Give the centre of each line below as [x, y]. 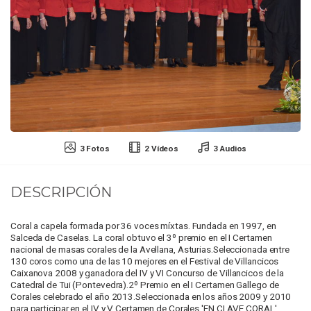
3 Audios [230, 149]
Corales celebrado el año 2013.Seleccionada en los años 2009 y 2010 [151, 297]
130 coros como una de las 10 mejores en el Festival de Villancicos [145, 261]
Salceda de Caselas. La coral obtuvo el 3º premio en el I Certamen [141, 238]
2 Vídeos [161, 149]
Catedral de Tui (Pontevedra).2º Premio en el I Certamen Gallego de [145, 285]
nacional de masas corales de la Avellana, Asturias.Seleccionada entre [150, 250]
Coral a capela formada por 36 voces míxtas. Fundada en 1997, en [143, 226]
